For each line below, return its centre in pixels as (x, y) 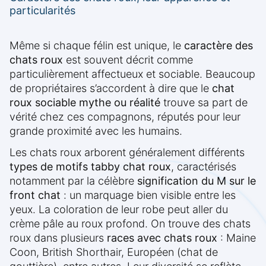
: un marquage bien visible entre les (148, 195)
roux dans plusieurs (58, 238)
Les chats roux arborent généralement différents (127, 153)
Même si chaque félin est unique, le (97, 46)
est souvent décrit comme (128, 60)
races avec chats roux (162, 238)
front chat (35, 195)
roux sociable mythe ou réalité (85, 103)
